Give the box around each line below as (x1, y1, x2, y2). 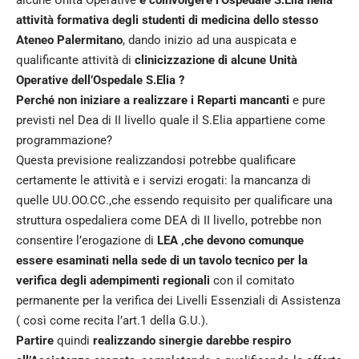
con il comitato (213, 272, 295, 288)
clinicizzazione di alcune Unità (135, 52, 297, 67)
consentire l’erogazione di (16, 232, 157, 248)
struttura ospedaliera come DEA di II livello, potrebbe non (16, 212, 321, 228)
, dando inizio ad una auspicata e (123, 32, 296, 47)
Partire (16, 333, 57, 348)
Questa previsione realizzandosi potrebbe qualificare (16, 152, 296, 167)
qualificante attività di (16, 52, 135, 67)
